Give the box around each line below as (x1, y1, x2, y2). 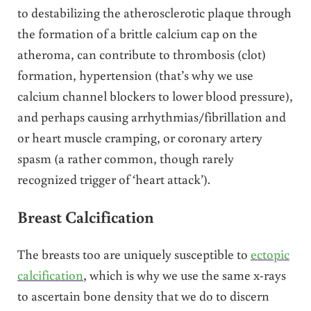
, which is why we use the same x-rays (83, 265, 286, 283)
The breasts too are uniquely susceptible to (17, 244, 251, 262)
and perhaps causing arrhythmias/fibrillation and (17, 108, 286, 126)
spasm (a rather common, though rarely (17, 149, 234, 167)
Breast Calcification (17, 206, 154, 228)
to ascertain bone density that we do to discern (17, 286, 269, 304)
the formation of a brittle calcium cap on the (17, 24, 258, 42)
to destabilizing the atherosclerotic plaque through (17, 3, 292, 22)
